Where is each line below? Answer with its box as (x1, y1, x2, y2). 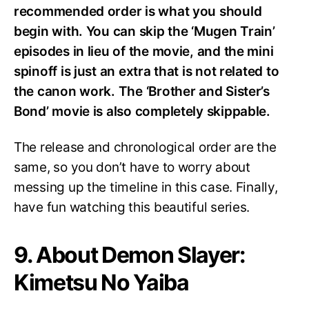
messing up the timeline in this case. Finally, (14, 179, 278, 196)
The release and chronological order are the (14, 139, 277, 156)
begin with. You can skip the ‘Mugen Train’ (14, 23, 275, 39)
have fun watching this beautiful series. (14, 199, 250, 216)
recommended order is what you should (14, 3, 262, 19)
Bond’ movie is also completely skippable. (14, 103, 270, 119)
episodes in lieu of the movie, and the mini (14, 43, 274, 59)
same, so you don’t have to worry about (14, 159, 250, 176)
